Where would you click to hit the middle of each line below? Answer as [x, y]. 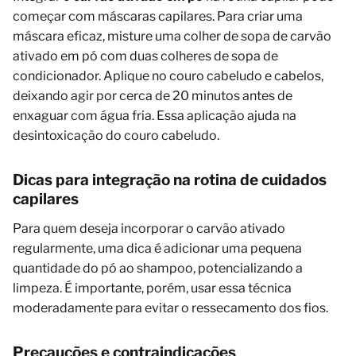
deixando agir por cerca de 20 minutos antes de [153, 95]
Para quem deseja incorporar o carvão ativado [149, 228]
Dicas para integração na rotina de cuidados [170, 180]
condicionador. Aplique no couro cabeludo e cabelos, [168, 75]
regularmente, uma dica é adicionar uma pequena [157, 248]
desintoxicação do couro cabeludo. [116, 135]
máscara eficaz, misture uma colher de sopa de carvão [172, 36]
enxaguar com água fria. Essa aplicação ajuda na [155, 115]
